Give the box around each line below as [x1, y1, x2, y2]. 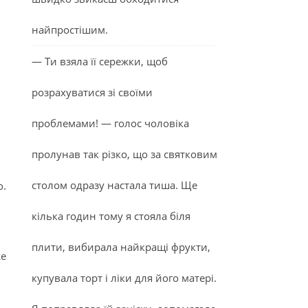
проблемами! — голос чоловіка [32, 116, 189, 130]
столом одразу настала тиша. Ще [32, 178, 197, 192]
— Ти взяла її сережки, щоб [32, 54, 168, 68]
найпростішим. [32, 23, 108, 36]
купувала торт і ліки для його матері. [32, 271, 217, 285]
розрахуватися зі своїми [32, 85, 153, 99]
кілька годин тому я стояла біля [32, 209, 190, 223]
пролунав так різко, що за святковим [32, 147, 217, 161]
